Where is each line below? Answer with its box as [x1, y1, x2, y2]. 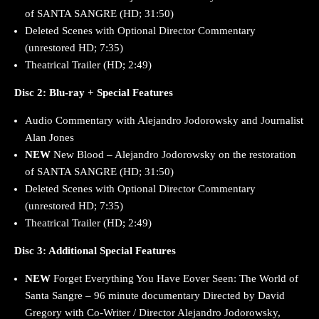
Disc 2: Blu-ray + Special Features [14, 87, 173, 99]
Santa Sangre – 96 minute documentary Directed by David [25, 290, 285, 302]
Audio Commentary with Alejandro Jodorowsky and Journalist [25, 115, 303, 127]
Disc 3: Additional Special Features [14, 245, 176, 257]
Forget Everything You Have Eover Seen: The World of [53, 273, 298, 285]
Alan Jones [25, 132, 74, 144]
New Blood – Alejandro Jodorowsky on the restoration [53, 149, 296, 161]
